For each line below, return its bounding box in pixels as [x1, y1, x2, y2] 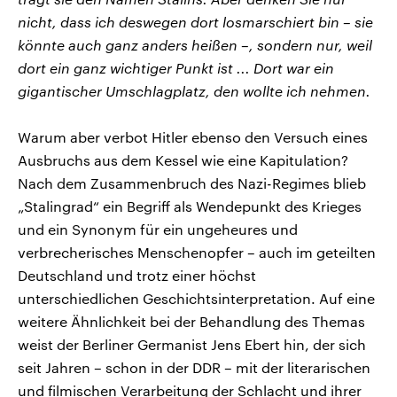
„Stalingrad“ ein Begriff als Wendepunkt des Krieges [18, 197, 362, 214]
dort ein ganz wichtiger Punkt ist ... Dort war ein [18, 58, 334, 76]
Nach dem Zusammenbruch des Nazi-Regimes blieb [18, 174, 366, 191]
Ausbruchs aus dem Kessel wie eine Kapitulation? [18, 151, 348, 168]
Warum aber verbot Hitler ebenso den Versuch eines [18, 128, 368, 145]
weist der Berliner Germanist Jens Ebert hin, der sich [18, 335, 366, 353]
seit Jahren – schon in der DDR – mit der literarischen [18, 358, 370, 376]
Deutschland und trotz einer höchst [18, 266, 256, 284]
